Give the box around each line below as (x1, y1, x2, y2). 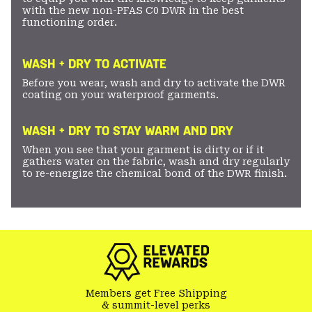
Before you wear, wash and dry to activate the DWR (22, 77, 286, 88)
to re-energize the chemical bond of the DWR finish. (22, 167, 287, 179)
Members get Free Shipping (85, 287, 227, 299)
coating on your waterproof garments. (22, 88, 219, 100)
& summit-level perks (102, 299, 210, 311)
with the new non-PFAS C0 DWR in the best (22, 4, 244, 16)
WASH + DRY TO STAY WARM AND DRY (22, 123, 233, 139)
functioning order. (22, 16, 117, 28)
